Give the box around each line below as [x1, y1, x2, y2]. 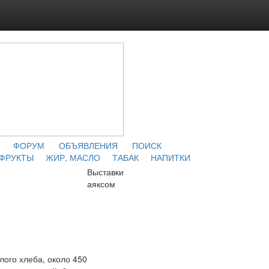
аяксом [87, 178, 115, 190]
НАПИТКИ [150, 151, 190, 163]
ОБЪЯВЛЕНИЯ [59, 139, 118, 151]
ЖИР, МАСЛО [45, 151, 100, 163]
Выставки [87, 166, 124, 178]
